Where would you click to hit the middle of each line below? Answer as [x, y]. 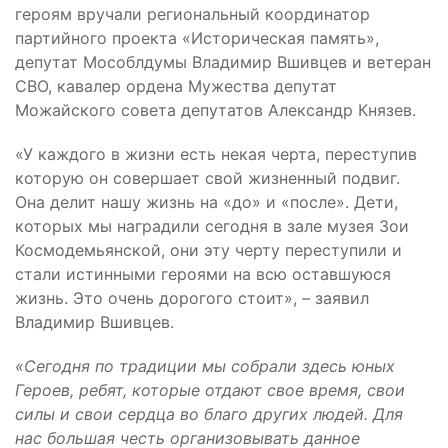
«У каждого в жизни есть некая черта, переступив [216, 154]
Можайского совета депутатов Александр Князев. [215, 110]
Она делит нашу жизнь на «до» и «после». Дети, [206, 202]
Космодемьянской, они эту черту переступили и [208, 250]
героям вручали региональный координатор [192, 14]
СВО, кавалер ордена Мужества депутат [176, 86]
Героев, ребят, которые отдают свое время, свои [210, 390]
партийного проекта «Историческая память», [197, 38]
